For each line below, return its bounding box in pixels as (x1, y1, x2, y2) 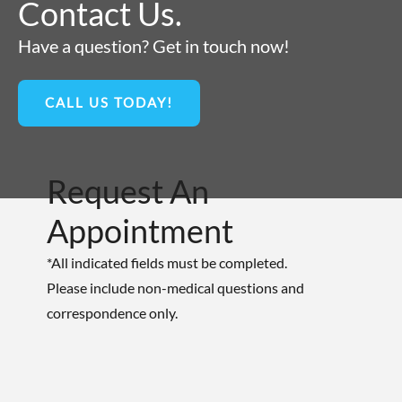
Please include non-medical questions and (47, 279, 305, 297)
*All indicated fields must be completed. (47, 254, 288, 272)
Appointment (47, 211, 234, 251)
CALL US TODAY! (45, 95, 173, 111)
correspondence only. (47, 304, 179, 322)
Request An (47, 171, 210, 212)
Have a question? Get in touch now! (18, 35, 290, 57)
